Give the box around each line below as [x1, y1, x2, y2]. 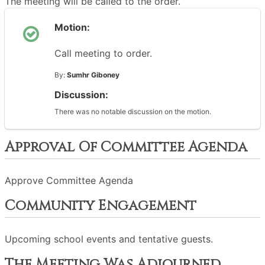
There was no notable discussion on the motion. [54, 107, 211, 116]
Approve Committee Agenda [5, 174, 133, 186]
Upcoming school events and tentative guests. [5, 233, 213, 245]
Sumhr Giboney [67, 70, 119, 79]
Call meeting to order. [54, 47, 152, 59]
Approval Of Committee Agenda [5, 138, 247, 157]
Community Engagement [5, 196, 196, 215]
